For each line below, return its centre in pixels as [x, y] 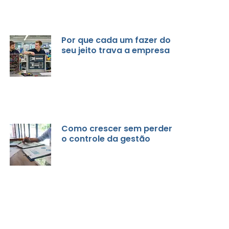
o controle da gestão [106, 139]
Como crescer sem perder [117, 129]
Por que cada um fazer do [116, 40]
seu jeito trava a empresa [116, 50]
